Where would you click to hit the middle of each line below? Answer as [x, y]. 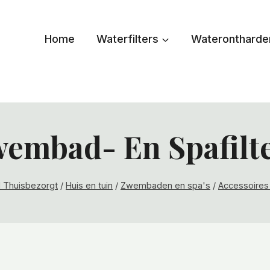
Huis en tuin [89, 185]
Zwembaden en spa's [165, 185]
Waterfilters [127, 39]
